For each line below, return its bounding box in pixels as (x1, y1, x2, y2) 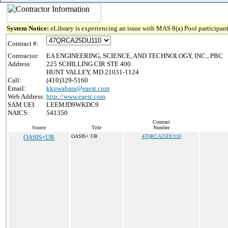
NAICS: (8, 109, 29, 117)
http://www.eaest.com (46, 93, 105, 100)
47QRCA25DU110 (141, 133, 181, 139)
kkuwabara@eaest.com (46, 84, 109, 92)
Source (32, 125, 46, 130)
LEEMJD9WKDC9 (46, 101, 99, 108)
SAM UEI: (8, 101, 36, 108)
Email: (8, 84, 26, 92)
